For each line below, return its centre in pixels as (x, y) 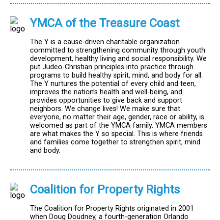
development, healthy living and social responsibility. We (118, 59)
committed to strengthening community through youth (118, 51)
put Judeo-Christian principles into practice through (112, 67)
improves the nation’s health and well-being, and (106, 92)
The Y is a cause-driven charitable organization (105, 42)
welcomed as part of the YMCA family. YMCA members (119, 126)
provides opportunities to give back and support (106, 101)
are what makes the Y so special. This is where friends (116, 134)
